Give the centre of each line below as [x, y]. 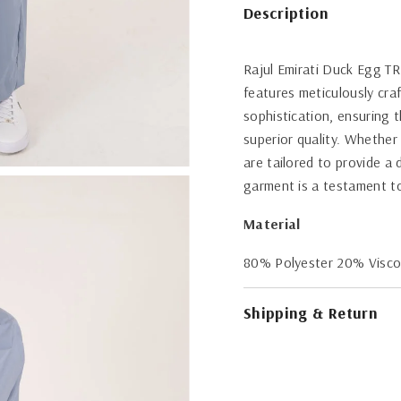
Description [286, 13]
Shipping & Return [311, 313]
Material [272, 224]
